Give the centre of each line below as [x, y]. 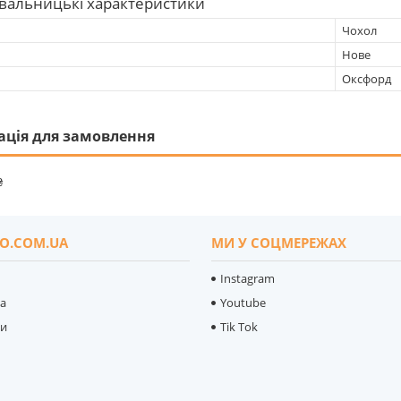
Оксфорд [367, 78]
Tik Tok [239, 326]
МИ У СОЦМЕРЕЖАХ [279, 242]
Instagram [248, 278]
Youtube [243, 302]
